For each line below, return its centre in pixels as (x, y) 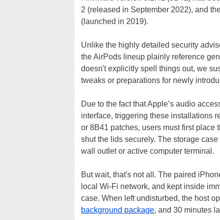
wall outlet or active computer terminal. (149, 151)
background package (118, 210)
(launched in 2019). (115, 21)
